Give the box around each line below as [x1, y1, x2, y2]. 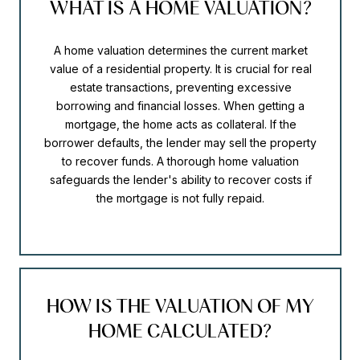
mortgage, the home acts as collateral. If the [64, 117, 297, 132]
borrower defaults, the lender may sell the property [44, 136, 317, 150]
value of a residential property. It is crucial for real [49, 62, 312, 76]
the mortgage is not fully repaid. [96, 191, 264, 206]
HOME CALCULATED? [88, 318, 272, 342]
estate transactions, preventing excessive [69, 80, 292, 95]
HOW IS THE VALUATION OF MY [46, 293, 315, 317]
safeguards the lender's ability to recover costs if [49, 173, 312, 187]
